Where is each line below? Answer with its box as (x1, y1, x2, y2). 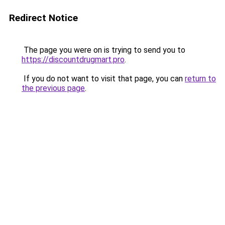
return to (185, 74, 216, 83)
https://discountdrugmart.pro (22, 55, 125, 64)
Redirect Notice (9, 12, 78, 24)
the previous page (22, 83, 85, 93)
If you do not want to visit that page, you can (22, 74, 185, 83)
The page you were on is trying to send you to (22, 45, 185, 55)
